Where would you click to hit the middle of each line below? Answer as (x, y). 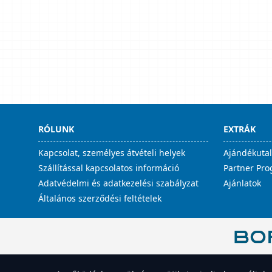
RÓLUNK (56, 129)
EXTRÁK (239, 129)
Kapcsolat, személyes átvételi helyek (112, 153)
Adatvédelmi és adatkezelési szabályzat (118, 183)
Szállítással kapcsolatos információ (109, 168)
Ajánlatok (242, 183)
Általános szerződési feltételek (100, 198)
